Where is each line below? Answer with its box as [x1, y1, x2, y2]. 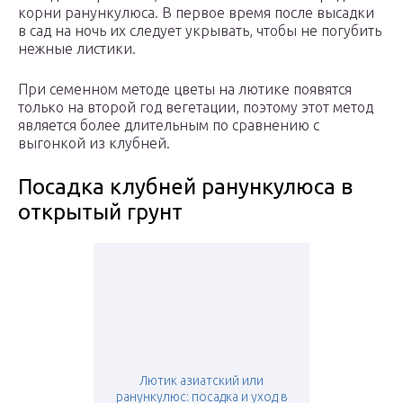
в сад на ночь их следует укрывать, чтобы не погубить [18, 22, 381, 40]
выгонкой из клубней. [18, 135, 170, 152]
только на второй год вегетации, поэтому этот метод [18, 99, 373, 116]
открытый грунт [18, 200, 183, 225]
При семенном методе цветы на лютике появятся [18, 81, 352, 98]
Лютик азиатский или [139, 373, 264, 389]
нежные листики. [18, 40, 136, 58]
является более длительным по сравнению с [18, 117, 319, 134]
